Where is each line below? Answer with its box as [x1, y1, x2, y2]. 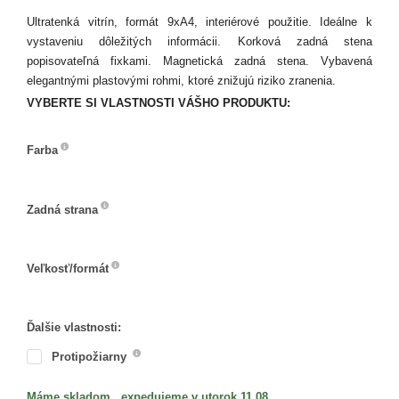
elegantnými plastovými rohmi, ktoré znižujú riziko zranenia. [27, 73, 336, 87]
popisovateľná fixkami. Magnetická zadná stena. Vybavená [27, 53, 372, 68]
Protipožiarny [52, 350, 130, 363]
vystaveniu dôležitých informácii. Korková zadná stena [27, 34, 372, 48]
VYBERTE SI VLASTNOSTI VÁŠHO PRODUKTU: [27, 95, 290, 110]
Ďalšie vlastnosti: [27, 321, 121, 334]
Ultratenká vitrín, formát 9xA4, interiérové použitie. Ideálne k [27, 14, 372, 28]
